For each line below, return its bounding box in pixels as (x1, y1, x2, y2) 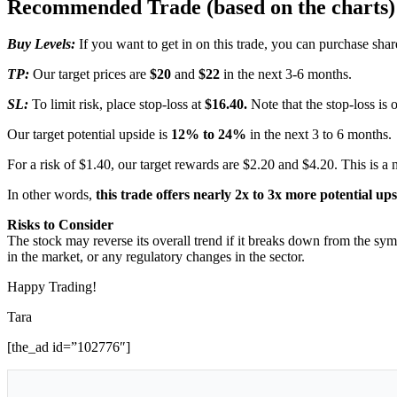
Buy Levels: (7, 36, 79, 52)
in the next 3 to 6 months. (250, 127, 392, 143)
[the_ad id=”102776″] (7, 339, 130, 355)
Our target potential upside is (7, 127, 171, 143)
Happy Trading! (7, 279, 97, 295)
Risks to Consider (7, 217, 113, 233)
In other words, (7, 187, 96, 203)
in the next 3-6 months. (223, 66, 352, 82)
